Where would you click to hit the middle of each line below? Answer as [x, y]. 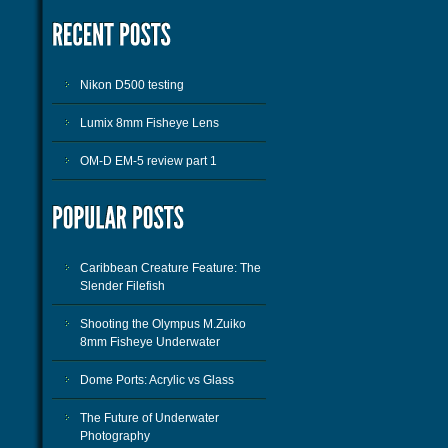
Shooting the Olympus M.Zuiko [163, 324]
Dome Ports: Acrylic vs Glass [157, 380]
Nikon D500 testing [132, 85]
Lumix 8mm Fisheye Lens [149, 123]
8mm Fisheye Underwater [150, 342]
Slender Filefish [122, 286]
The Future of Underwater [149, 418]
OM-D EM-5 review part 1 [148, 161]
